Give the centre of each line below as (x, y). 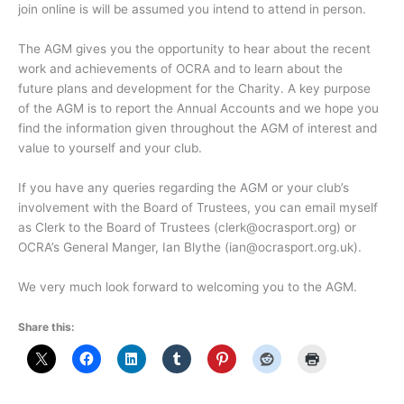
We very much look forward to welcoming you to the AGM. (188, 286)
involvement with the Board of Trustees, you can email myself (198, 207)
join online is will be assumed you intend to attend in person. (192, 9)
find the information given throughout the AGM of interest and (197, 128)
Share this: (46, 326)
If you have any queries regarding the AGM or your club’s (184, 187)
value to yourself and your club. (110, 147)
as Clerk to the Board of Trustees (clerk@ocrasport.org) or (187, 227)
